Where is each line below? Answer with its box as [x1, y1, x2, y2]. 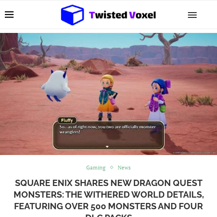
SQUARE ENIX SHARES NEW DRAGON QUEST [15, 177, 202, 188]
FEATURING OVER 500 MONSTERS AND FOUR [14, 201, 203, 211]
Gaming [86, 164, 106, 171]
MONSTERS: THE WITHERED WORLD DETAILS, [13, 189, 204, 200]
